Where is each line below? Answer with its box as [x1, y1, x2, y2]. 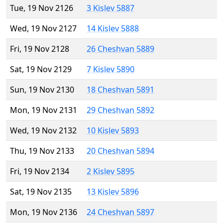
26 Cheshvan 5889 [87, 43, 154, 55]
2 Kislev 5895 [87, 166, 134, 177]
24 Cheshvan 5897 [87, 207, 154, 218]
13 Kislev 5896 [87, 186, 139, 198]
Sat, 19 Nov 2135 [10, 186, 72, 198]
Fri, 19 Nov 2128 [10, 43, 69, 55]
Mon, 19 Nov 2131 [10, 105, 77, 116]
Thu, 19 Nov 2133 [10, 145, 74, 157]
